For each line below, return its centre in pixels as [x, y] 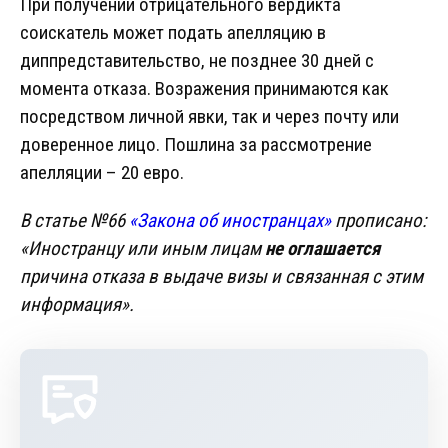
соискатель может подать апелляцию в [173, 33]
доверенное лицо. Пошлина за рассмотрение [196, 145]
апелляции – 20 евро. [102, 173]
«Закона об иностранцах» [230, 221]
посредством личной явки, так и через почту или [209, 117]
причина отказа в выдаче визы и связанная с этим [221, 277]
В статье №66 [74, 221]
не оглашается [322, 249]
